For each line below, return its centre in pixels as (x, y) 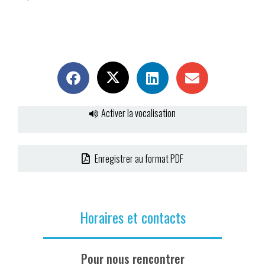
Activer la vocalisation (138, 113)
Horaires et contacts (132, 217)
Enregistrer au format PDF (138, 159)
